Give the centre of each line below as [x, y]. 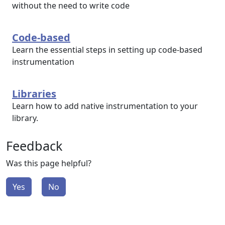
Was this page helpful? [49, 163]
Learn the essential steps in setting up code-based [107, 50]
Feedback [34, 146]
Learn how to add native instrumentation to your [105, 106]
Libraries [34, 94]
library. [25, 118]
